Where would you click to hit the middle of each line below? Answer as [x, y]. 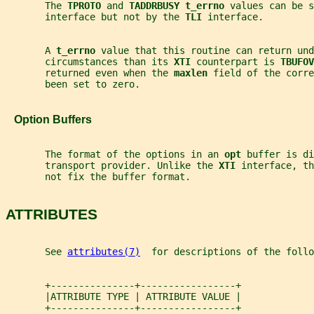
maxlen [193, 73]
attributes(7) [104, 252]
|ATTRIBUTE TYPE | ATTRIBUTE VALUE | [123, 296]
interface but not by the [95, 17]
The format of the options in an [115, 155]
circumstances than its [90, 62]
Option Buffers [49, 119]
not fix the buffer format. [98, 177]
